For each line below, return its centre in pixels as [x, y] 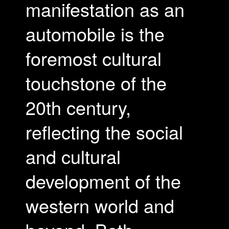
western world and [100, 205]
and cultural [73, 156]
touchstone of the [96, 83]
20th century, [78, 107]
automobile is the [95, 33]
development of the [103, 181]
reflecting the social [104, 132]
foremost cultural [94, 58]
